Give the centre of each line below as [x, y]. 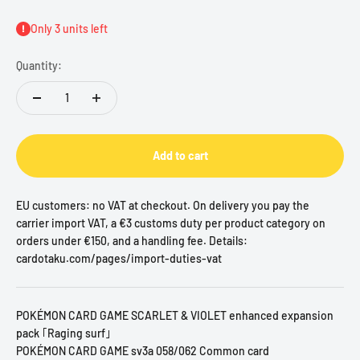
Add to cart [180, 156]
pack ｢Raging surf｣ [63, 333]
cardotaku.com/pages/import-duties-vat [119, 259]
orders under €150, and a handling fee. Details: [132, 241]
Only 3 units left [69, 29]
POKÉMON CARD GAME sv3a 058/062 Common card [143, 351]
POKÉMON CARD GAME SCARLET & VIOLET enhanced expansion [175, 316]
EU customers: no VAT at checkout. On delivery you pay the [163, 206]
